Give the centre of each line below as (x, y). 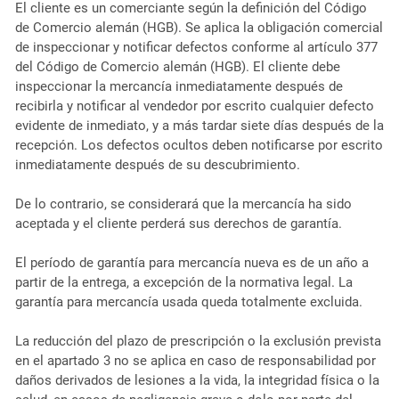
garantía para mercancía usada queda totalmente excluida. (188, 301)
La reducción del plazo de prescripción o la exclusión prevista (198, 341)
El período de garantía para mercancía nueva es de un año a (191, 262)
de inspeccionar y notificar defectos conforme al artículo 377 (196, 47)
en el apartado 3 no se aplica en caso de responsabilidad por (195, 360)
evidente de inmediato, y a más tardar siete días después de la (199, 125)
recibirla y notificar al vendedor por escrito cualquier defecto (194, 106)
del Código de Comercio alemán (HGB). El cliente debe (177, 66)
